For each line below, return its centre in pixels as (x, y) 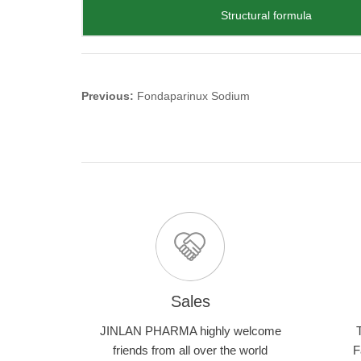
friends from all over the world (190, 350)
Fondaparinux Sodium (193, 96)
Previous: (109, 96)
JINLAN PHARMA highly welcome (190, 331)
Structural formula (266, 15)
